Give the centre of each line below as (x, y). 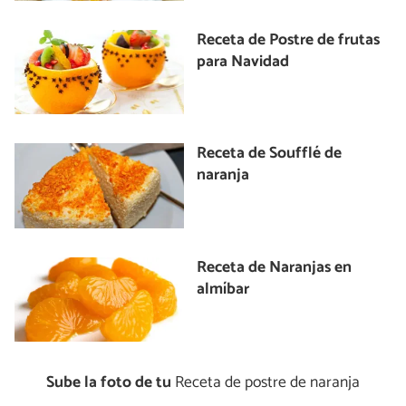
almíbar (223, 289)
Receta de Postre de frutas (289, 40)
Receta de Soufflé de (270, 154)
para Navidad (243, 62)
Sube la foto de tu (109, 383)
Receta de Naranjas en (275, 267)
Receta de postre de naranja (266, 383)
